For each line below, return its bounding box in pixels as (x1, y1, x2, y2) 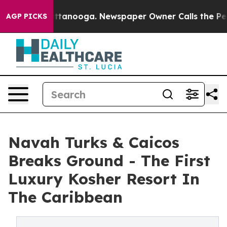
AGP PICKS (6, 12, 47, 21)
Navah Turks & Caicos (8, 133, 179, 152)
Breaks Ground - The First (8, 151, 210, 170)
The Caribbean (8, 187, 123, 207)
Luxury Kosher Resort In (8, 169, 200, 188)
